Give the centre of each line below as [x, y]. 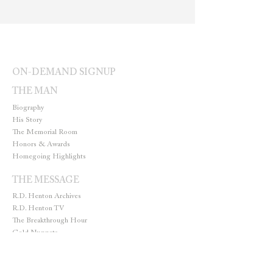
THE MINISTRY [47, 257]
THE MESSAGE [46, 181]
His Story [27, 120]
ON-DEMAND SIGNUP [64, 73]
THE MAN [35, 92]
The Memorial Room [45, 132]
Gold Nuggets [35, 233]
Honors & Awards [41, 144]
